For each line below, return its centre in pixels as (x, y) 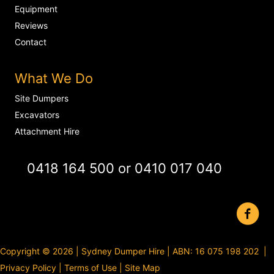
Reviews (31, 25)
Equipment (36, 9)
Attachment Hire (47, 131)
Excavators (37, 115)
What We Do (54, 79)
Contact (31, 42)
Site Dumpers (42, 98)
